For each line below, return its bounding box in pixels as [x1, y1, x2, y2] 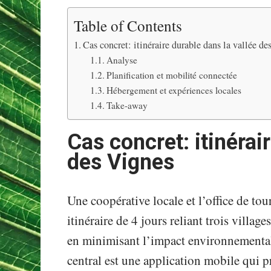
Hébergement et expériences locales [106, 84, 242, 97]
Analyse [106, 54, 138, 67]
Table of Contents [74, 15, 183, 36]
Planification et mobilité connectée [106, 69, 238, 82]
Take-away [106, 99, 148, 112]
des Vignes [67, 149, 175, 175]
